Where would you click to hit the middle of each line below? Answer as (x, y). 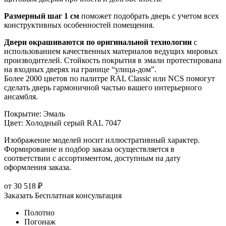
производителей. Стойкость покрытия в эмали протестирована (113, 61)
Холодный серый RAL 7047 (73, 123)
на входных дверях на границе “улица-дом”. (80, 70)
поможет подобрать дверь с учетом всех (149, 16)
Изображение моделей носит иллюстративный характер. (102, 140)
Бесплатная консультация (78, 196)
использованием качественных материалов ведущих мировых (111, 51)
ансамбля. (21, 97)
